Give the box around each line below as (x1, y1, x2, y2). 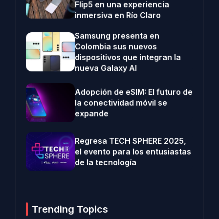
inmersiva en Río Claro (75, 10, 161, 21)
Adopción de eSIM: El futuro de (75, 87, 193, 97)
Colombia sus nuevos (75, 42, 157, 52)
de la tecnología (75, 157, 136, 168)
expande (75, 109, 109, 119)
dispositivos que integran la (75, 52, 181, 63)
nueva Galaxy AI (75, 63, 137, 73)
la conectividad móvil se (75, 98, 167, 108)
